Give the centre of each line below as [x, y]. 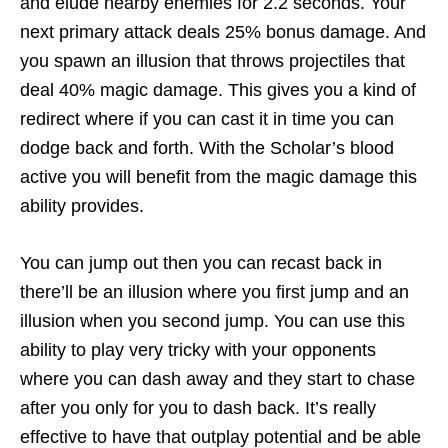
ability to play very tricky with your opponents [198, 350]
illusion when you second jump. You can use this [212, 321]
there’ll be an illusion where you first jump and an [214, 292]
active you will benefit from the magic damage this [218, 177]
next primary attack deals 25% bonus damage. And [223, 32]
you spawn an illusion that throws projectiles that [212, 61]
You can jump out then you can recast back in [201, 263]
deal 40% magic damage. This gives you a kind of [218, 90]
